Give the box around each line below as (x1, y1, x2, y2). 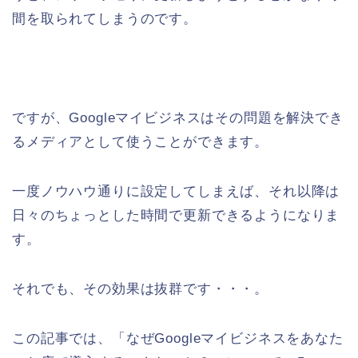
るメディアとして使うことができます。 (12, 134, 269, 150)
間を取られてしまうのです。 (12, 11, 197, 27)
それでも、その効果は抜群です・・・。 (12, 281, 269, 297)
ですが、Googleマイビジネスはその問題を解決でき (12, 110, 344, 126)
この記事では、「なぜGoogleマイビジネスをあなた (12, 331, 344, 347)
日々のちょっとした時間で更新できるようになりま (12, 208, 340, 224)
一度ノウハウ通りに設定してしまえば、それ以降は (12, 184, 340, 200)
